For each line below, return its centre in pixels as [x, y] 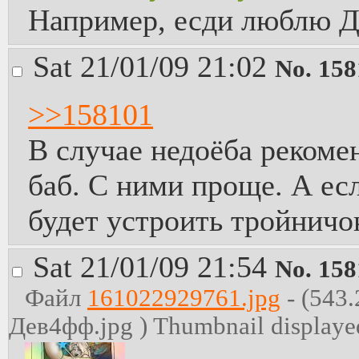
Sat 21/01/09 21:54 [154, 267]
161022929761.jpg [184, 298]
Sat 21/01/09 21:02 [154, 67]
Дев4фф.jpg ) [81, 326]
